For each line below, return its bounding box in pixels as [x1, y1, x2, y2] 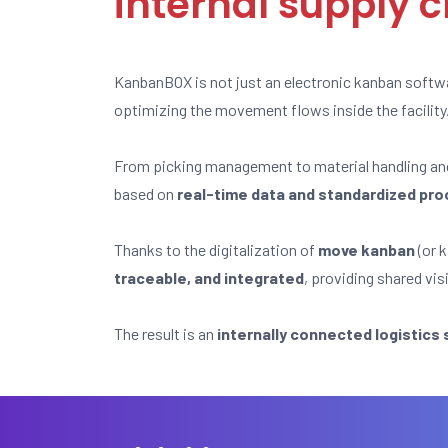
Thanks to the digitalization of [114, 240, 318, 259]
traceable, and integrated [114, 268, 304, 287]
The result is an [114, 324, 217, 343]
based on [114, 184, 177, 203]
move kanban [318, 240, 415, 259]
